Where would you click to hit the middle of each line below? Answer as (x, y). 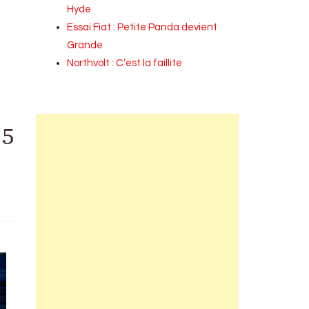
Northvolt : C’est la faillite (125, 63)
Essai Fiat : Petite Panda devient (142, 27)
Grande (85, 45)
